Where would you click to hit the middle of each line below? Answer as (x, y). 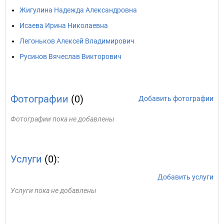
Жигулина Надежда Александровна (78, 10)
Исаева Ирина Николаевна (64, 25)
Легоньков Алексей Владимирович (77, 41)
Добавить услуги (185, 177)
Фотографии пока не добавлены (62, 119)
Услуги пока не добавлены (53, 190)
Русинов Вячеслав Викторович (70, 56)
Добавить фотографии (176, 98)
